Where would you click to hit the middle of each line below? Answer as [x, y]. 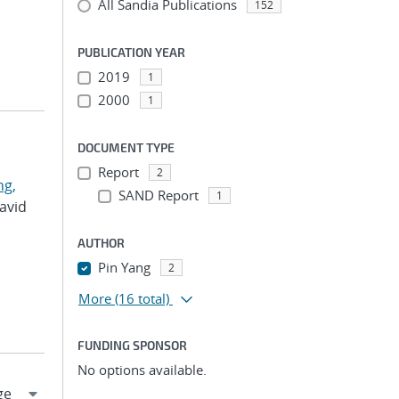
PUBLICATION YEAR [131, 52]
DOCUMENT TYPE [126, 147]
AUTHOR [101, 243]
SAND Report [158, 195]
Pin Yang [124, 267]
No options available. [142, 370]
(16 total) [142, 298]
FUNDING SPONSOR [132, 345]
